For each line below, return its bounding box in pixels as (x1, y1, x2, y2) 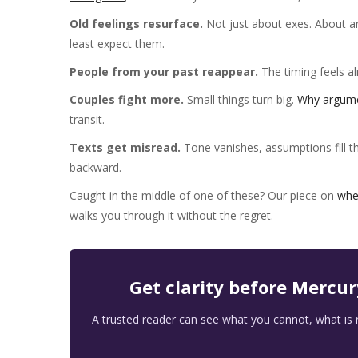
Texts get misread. (70, 140, 181, 156)
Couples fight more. (70, 92, 184, 108)
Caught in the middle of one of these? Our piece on (70, 188, 337, 204)
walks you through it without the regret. (70, 208, 273, 224)
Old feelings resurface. (70, 16, 203, 32)
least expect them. (70, 36, 165, 52)
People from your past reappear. (70, 64, 258, 80)
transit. (70, 112, 105, 128)
